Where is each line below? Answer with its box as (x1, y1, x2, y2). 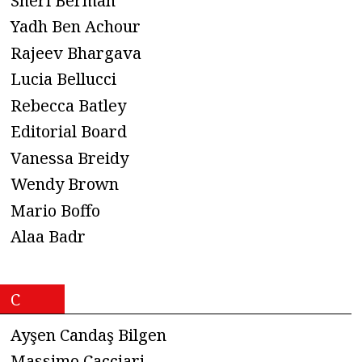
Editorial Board (11, 120, 127, 143)
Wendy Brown (11, 173, 119, 196)
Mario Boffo (11, 199, 100, 221)
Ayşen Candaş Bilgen (11, 323, 166, 346)
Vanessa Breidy (11, 146, 128, 169)
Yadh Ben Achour (11, 15, 141, 38)
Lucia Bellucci (11, 68, 116, 90)
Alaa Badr (11, 225, 86, 248)
